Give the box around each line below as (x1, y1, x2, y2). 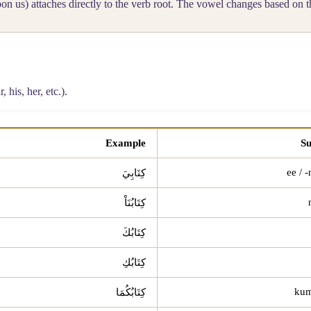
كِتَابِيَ (122, 167, 146, 178)
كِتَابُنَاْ (124, 196, 146, 208)
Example (106, 137, 146, 149)
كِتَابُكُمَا (116, 286, 146, 298)
